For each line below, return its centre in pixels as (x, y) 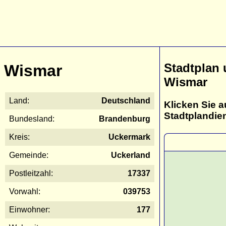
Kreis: (19, 137)
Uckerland (131, 155)
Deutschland (126, 100)
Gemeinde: (29, 155)
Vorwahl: (25, 191)
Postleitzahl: (31, 173)
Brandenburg (125, 119)
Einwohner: (30, 209)
